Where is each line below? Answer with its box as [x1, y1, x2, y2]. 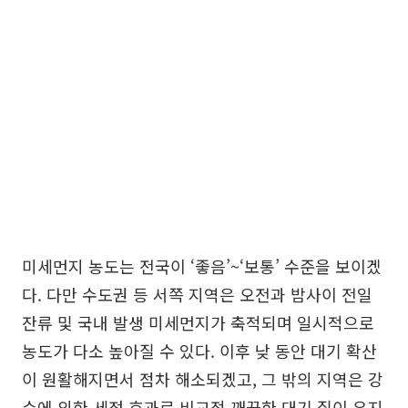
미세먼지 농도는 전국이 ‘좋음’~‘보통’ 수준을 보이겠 [22, 254, 382, 278]
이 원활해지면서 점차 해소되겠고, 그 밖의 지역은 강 [22, 367, 383, 391]
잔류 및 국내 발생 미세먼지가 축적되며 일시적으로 [22, 311, 374, 334]
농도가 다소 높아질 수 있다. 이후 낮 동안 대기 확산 [22, 339, 377, 362]
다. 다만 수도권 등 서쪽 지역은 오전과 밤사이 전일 [22, 282, 372, 306]
